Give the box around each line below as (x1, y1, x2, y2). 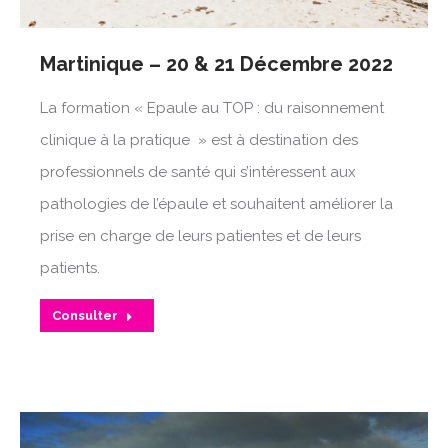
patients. (40, 259, 100, 278)
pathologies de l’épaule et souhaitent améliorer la (40, 195, 393, 214)
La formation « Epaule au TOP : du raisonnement (40, 99, 384, 118)
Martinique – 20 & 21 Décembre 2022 (40, 52, 393, 77)
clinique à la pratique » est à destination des (40, 131, 358, 150)
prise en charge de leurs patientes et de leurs (40, 227, 361, 246)
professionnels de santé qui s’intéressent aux (40, 163, 356, 182)
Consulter (52, 308, 118, 324)
